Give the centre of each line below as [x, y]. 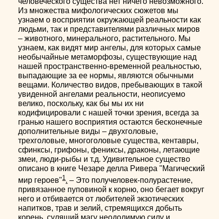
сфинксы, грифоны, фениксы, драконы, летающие [109, 150]
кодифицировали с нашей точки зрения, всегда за [109, 113]
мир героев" [40, 180]
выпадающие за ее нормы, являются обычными [106, 76]
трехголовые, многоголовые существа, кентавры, [109, 141]
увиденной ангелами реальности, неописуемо [102, 94]
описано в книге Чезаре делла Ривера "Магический [112, 168]
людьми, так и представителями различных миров [109, 29]
